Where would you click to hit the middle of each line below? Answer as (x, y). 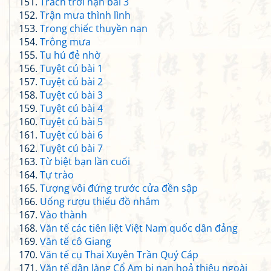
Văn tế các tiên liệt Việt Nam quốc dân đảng (139, 228)
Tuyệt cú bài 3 (71, 95)
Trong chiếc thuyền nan (94, 28)
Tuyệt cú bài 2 (71, 82)
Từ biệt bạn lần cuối (85, 162)
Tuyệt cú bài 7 (71, 148)
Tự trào (57, 175)
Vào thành (64, 215)
